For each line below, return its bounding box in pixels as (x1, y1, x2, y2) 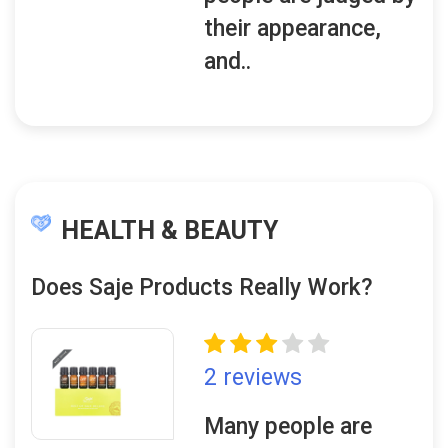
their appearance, (204, 15, 382, 42)
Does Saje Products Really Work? (31, 274, 373, 301)
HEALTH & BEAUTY (61, 216, 278, 245)
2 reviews (204, 364, 303, 391)
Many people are (204, 413, 373, 440)
